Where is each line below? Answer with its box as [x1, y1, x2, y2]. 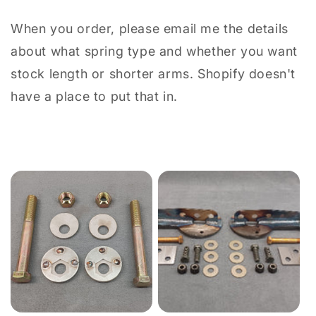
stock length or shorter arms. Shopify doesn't [11, 66, 296, 81]
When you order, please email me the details [11, 20, 288, 36]
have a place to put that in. [11, 88, 178, 104]
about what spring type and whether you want [11, 43, 298, 59]
